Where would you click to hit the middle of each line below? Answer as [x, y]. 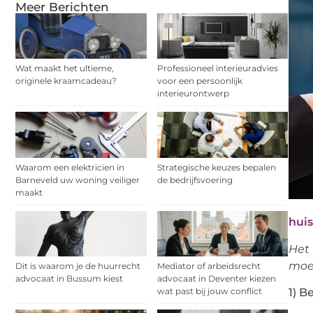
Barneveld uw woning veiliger [78, 180]
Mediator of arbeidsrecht [209, 266]
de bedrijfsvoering [195, 180]
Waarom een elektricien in [70, 167]
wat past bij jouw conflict [209, 291]
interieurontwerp [193, 94]
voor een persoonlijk [199, 81]
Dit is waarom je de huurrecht [78, 266]
